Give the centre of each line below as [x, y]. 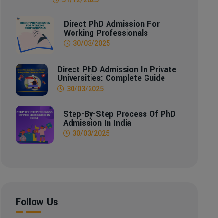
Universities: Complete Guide [111, 78]
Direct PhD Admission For [111, 24]
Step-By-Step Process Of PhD [120, 114]
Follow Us [37, 202]
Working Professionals [106, 33]
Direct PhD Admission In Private [117, 69]
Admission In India [98, 123]
